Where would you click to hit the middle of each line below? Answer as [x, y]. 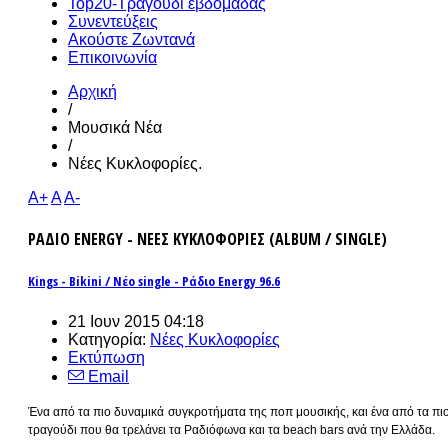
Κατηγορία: [109, 339]
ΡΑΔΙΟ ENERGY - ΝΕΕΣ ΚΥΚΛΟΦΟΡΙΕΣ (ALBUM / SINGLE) [207, 239]
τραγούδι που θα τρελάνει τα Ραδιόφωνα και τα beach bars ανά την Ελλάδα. [231, 429]
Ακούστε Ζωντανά [131, 39]
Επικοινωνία [112, 57]
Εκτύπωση [106, 357]
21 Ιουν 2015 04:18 [136, 321]
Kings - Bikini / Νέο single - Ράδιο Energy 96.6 [154, 281]
